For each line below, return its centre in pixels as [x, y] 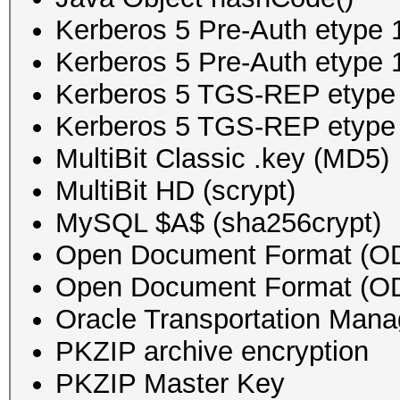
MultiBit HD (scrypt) [175, 190]
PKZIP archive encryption [212, 351]
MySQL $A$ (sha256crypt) [218, 222]
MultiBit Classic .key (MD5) [222, 158]
